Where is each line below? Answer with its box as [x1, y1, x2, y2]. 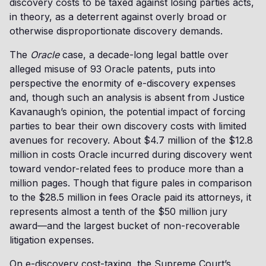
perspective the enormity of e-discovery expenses [9, 77, 236, 89]
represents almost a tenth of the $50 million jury [9, 205, 227, 217]
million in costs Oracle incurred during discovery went [9, 148, 252, 160]
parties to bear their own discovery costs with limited [9, 120, 246, 132]
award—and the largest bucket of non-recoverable [9, 220, 240, 232]
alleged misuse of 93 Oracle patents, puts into [9, 63, 216, 75]
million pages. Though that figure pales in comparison [9, 177, 252, 189]
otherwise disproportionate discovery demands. [9, 25, 223, 37]
